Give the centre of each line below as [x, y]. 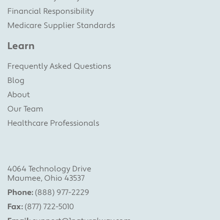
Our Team [25, 109]
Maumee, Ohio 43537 [46, 179]
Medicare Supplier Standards [61, 26]
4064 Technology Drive [49, 169]
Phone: [20, 193]
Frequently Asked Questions [59, 67]
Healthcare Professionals [53, 124]
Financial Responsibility [51, 12]
